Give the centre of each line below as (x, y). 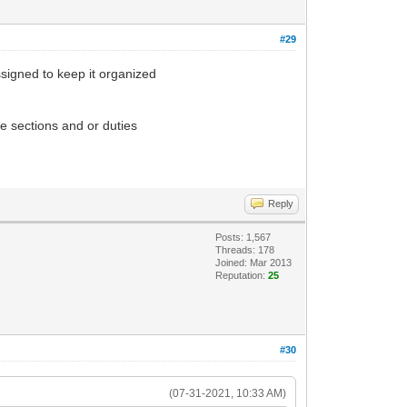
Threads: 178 (245, 249)
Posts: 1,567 (243, 237)
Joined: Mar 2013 (254, 262)
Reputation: (242, 275)
